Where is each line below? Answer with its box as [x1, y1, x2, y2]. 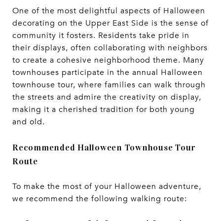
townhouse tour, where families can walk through [12, 79, 206, 90]
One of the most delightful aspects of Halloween [12, 5, 205, 16]
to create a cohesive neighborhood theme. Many [12, 55, 204, 65]
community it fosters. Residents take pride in [12, 30, 189, 40]
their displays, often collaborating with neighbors [12, 42, 208, 53]
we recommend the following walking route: [12, 193, 187, 204]
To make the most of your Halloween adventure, [12, 181, 201, 191]
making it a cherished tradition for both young [12, 104, 195, 114]
